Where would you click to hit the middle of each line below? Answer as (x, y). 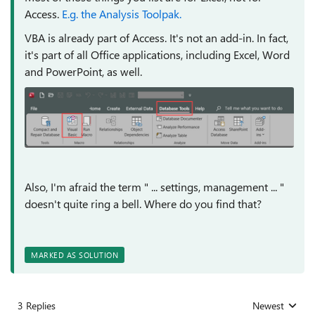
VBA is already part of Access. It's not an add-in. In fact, (156, 38)
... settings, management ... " (216, 187)
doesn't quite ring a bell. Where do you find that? (143, 204)
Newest (268, 306)
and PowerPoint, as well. (83, 71)
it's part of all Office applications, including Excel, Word (157, 54)
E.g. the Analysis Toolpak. (122, 14)
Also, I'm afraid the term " (86, 187)
